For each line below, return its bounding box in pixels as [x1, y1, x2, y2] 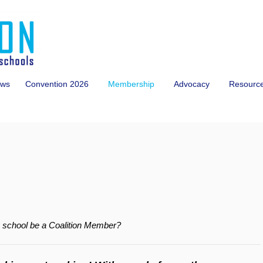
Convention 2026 [25, 79, 89, 89]
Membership [108, 79, 154, 89]
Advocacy [174, 79, 210, 89]
